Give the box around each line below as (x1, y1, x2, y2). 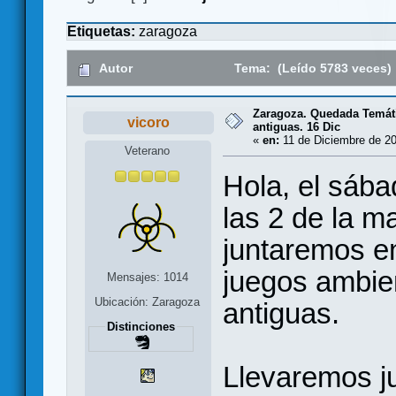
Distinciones (106, 319, 175, 333)
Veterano (125, 143, 171, 157)
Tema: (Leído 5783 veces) (231, 61, 392, 76)
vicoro (126, 115, 170, 131)
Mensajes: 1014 (106, 270, 188, 284)
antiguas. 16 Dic (253, 120, 340, 134)
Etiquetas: (67, 24, 139, 40)
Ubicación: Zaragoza (95, 294, 201, 308)
